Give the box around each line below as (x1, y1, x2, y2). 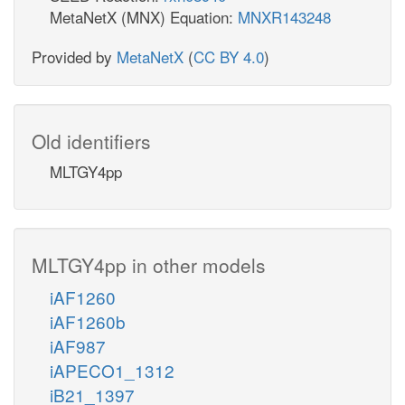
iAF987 (50, 333, 106, 358)
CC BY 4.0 (193, 44, 264, 68)
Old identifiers (32, 127, 151, 155)
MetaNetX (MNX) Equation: (50, 5, 238, 28)
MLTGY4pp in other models (32, 250, 266, 278)
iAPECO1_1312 (50, 357, 174, 382)
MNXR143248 (238, 5, 331, 28)
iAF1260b (50, 308, 126, 334)
